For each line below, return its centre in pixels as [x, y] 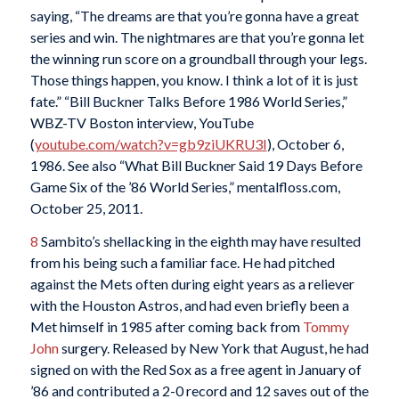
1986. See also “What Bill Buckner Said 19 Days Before [196, 165]
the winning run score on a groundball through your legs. [198, 58]
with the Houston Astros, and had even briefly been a [189, 305]
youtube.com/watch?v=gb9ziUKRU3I [151, 143]
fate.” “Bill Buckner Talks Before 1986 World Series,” [188, 101]
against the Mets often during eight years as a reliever [192, 284]
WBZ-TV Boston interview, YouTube [142, 122]
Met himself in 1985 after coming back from [166, 327]
